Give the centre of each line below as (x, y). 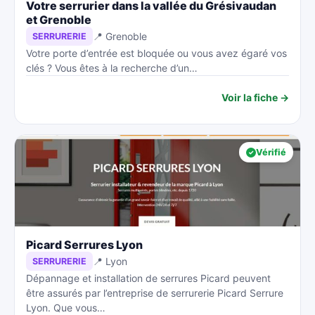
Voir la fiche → (255, 97)
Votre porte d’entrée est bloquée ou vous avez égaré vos (156, 53)
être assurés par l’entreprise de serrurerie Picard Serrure (155, 293)
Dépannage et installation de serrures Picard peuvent (148, 278)
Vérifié (271, 152)
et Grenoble (59, 20)
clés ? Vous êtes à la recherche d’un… (112, 68)
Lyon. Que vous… (66, 308)
